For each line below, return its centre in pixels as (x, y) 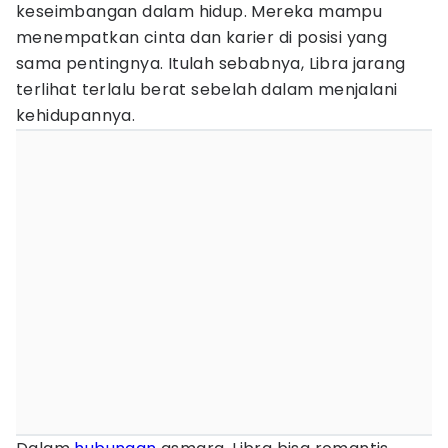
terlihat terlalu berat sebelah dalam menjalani (207, 89)
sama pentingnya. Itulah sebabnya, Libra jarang (211, 63)
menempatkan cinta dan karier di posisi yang (202, 37)
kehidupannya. (76, 115)
